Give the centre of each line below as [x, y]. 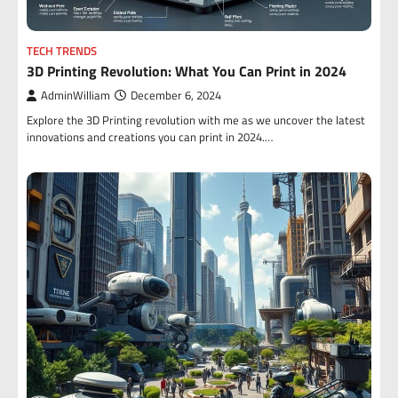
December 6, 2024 [176, 96]
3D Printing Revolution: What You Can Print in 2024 [187, 71]
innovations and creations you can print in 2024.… [150, 137]
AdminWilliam [76, 96]
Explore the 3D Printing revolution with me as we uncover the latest [196, 120]
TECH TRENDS [62, 51]
